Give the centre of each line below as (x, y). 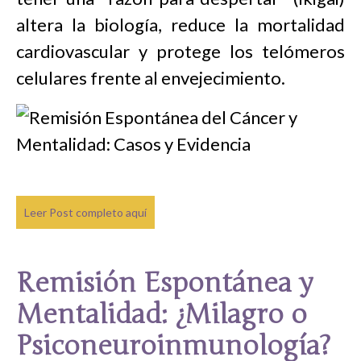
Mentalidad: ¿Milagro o (162, 314)
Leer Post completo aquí (85, 212)
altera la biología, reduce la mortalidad (180, 25)
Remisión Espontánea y (164, 283)
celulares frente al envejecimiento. (151, 78)
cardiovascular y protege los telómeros (180, 51)
